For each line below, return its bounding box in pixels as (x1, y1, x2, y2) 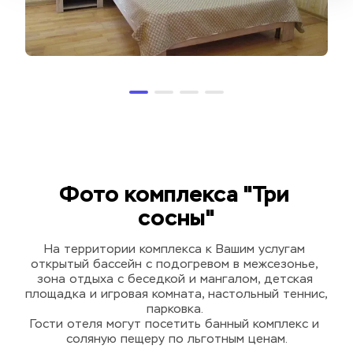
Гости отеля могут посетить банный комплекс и (30, 318, 319, 330)
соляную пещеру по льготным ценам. (65, 333, 288, 345)
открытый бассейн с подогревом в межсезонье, (31, 258, 318, 270)
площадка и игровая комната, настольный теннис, (25, 288, 328, 300)
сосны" (138, 203, 215, 232)
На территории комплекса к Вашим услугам (44, 243, 305, 255)
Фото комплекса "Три (58, 180, 289, 208)
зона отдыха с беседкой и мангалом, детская (36, 273, 313, 285)
